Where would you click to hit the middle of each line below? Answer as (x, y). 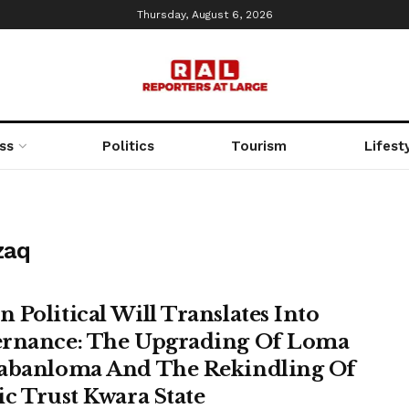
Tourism (259, 146)
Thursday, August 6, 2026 (204, 15)
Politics (128, 146)
